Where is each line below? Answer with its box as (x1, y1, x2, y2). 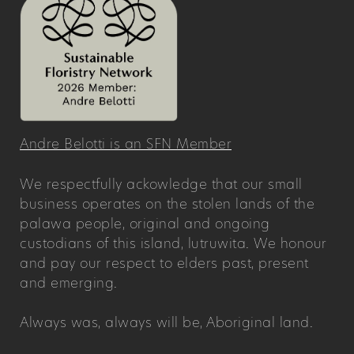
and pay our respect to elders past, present (20, 253, 309, 273)
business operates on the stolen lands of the (20, 194, 314, 213)
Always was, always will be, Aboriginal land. (20, 313, 313, 333)
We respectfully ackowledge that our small (20, 174, 303, 194)
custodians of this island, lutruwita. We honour (20, 233, 327, 253)
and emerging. (20, 273, 118, 292)
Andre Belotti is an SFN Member (20, 134, 232, 154)
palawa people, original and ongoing (20, 213, 270, 233)
